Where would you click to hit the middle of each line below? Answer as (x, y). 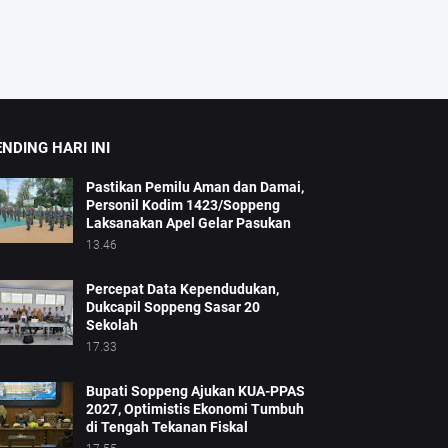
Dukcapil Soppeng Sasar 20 (172, 307)
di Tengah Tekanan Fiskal (166, 427)
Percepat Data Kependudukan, (182, 289)
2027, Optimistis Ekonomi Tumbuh (194, 409)
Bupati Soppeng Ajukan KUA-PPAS (195, 391)
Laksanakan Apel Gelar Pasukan (188, 223)
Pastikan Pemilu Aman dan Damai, (194, 187)
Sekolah (111, 325)
